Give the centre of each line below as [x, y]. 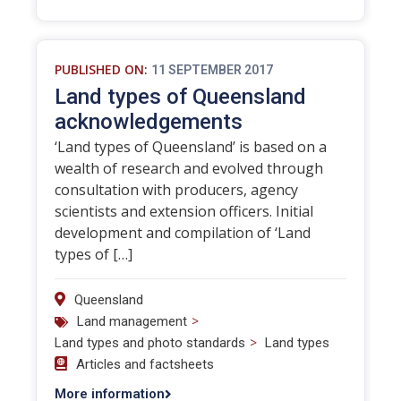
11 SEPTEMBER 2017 [212, 70]
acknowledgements [149, 122]
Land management [132, 321]
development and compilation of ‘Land [183, 233]
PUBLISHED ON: [101, 69]
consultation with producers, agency [176, 190]
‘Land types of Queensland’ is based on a [191, 147]
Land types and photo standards [150, 343]
